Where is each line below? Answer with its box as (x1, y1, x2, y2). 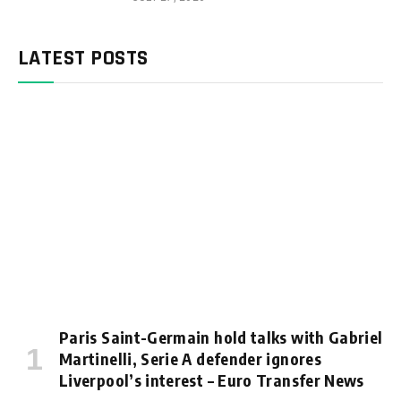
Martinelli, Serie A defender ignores (59, 347, 321, 369)
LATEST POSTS (18, 45, 149, 73)
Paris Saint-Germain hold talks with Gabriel (59, 326, 383, 347)
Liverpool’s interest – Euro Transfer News (59, 369, 364, 390)
